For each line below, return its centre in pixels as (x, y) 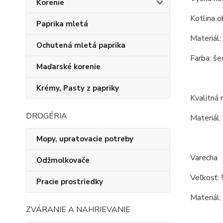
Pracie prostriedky (70, 182)
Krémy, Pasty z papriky (78, 88)
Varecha (204, 158)
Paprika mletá (62, 24)
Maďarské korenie (68, 67)
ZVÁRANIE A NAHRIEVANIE (78, 210)
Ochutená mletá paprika (81, 45)
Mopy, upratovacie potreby (85, 139)
